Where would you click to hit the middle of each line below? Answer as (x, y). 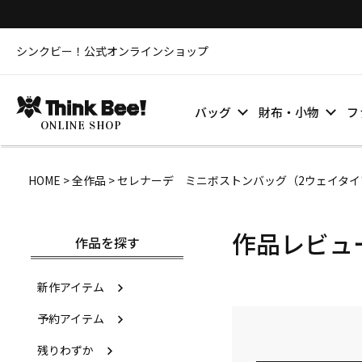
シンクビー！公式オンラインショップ (112, 51)
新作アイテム (71, 287)
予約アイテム (71, 318)
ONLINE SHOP (81, 125)
